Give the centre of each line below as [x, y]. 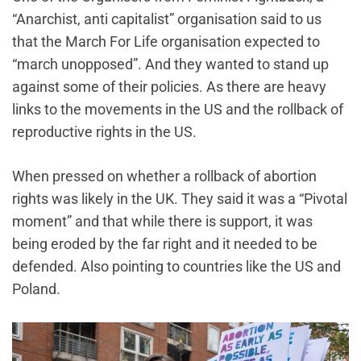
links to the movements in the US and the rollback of [178, 109]
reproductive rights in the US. [104, 131]
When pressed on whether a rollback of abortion [164, 176]
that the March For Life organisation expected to [166, 41]
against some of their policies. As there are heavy [169, 86]
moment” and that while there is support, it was [162, 221]
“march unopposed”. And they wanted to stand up [170, 64]
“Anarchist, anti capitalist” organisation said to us [167, 19]
